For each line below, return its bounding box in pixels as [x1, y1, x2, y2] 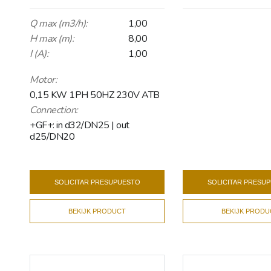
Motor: [30, 73, 57, 87]
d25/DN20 [30, 129, 74, 143]
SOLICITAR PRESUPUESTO [54, 178, 140, 186]
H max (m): [30, 31, 74, 45]
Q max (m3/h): [30, 16, 88, 30]
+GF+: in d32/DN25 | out [30, 118, 129, 132]
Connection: [30, 103, 78, 117]
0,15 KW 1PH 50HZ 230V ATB [30, 88, 160, 102]
